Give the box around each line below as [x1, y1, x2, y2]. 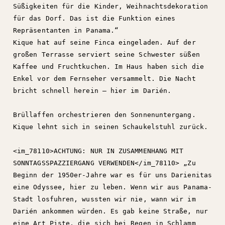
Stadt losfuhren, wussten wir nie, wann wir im [13, 195, 196, 203]
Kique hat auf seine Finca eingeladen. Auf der [13, 39, 196, 46]
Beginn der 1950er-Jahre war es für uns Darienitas [13, 171, 212, 179]
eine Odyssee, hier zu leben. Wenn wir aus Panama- [13, 183, 212, 191]
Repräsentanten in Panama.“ [13, 27, 119, 34]
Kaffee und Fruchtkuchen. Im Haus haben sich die [13, 63, 204, 70]
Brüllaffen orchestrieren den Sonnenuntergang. [13, 111, 196, 119]
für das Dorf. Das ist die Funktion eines [13, 15, 176, 22]
